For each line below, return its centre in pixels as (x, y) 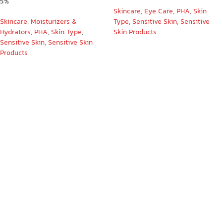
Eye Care (159, 12)
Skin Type (66, 32)
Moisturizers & (54, 22)
